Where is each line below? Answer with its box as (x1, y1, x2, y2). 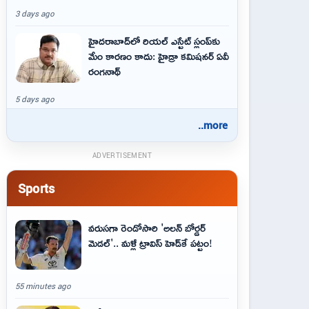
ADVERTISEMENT (92, 150, 152, 160)
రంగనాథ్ (88, 61, 121, 81)
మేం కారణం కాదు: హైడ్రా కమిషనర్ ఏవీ (88, 46, 229, 66)
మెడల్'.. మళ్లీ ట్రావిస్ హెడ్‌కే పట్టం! (88, 232, 212, 253)
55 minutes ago (15, 281, 71, 291)
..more (198, 118, 228, 132)
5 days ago (15, 94, 54, 104)
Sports (18, 179, 55, 197)
